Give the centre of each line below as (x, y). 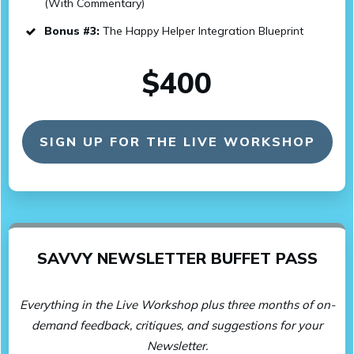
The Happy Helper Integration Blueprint (201, 31)
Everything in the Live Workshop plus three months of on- (177, 305)
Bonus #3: (72, 31)
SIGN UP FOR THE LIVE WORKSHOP (177, 141)
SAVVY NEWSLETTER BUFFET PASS (177, 258)
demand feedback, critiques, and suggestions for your (177, 325)
